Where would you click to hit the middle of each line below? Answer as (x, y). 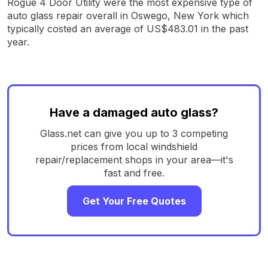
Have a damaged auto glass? (134, 112)
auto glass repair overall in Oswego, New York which (128, 15)
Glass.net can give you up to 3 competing (134, 133)
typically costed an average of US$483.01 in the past (128, 28)
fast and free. (134, 173)
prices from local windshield (134, 146)
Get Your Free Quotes (134, 201)
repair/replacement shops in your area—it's (134, 159)
